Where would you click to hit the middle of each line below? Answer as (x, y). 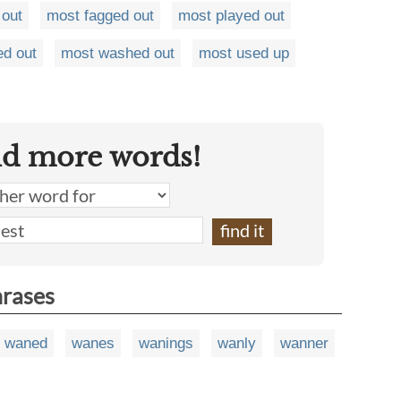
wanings (166, 343)
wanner (304, 343)
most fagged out (100, 15)
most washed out (118, 53)
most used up (244, 53)
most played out (231, 15)
